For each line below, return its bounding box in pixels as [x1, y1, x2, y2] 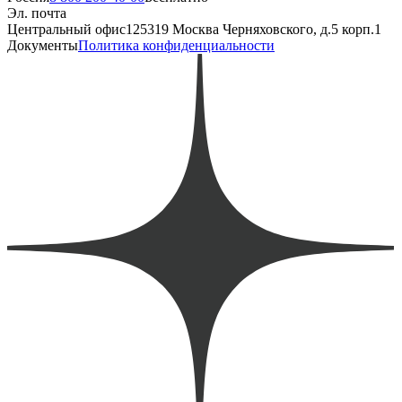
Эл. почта [7, 4, 66, 21]
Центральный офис [7, 21, 126, 37]
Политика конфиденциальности [78, 37, 275, 53]
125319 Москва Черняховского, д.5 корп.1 [126, 21, 381, 37]
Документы [7, 37, 78, 53]
